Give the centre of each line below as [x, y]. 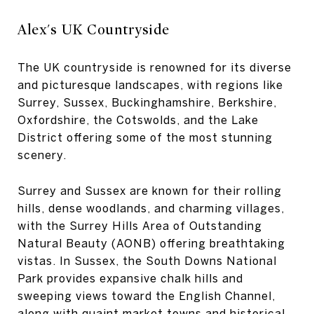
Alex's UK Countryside [94, 29]
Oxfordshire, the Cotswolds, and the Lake [138, 120]
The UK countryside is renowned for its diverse [155, 67]
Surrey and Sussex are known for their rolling [150, 191]
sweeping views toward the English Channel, [146, 296]
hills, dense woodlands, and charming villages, [151, 209]
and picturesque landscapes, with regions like [150, 84]
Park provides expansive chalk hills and [130, 279]
